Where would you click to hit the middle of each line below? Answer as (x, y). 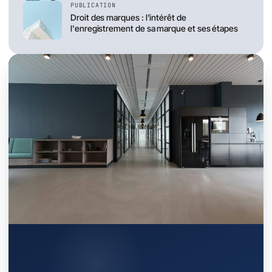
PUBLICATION (93, 5)
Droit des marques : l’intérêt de (128, 18)
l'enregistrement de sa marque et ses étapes (154, 29)
